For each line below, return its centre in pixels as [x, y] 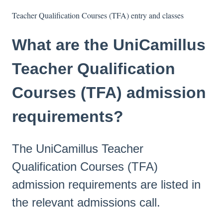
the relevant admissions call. [86, 202]
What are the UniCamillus [109, 45]
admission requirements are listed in [106, 184]
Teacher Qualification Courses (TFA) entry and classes [98, 15]
